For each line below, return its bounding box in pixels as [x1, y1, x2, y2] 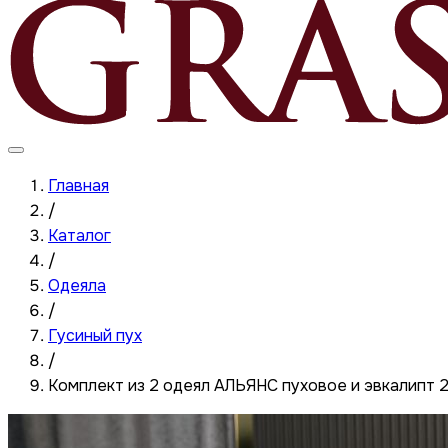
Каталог [48, 225, 111, 246]
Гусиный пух [48, 325, 142, 346]
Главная [48, 175, 109, 196]
